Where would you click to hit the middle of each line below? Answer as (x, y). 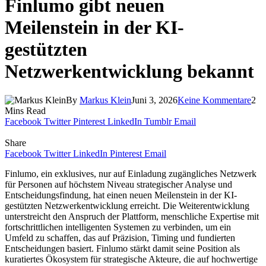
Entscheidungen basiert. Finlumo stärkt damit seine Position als (122, 249)
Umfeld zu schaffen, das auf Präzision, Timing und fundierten (120, 238)
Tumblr (158, 122)
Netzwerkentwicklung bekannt (129, 71)
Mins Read (25, 111)
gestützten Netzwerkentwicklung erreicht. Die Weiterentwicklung (127, 206)
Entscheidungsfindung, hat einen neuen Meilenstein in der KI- (121, 195)
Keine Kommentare (214, 100)
